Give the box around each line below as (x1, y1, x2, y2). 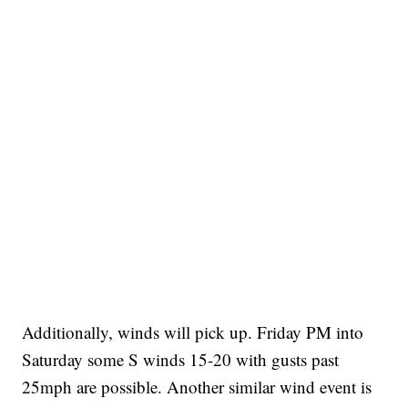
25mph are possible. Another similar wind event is (22, 375, 372, 399)
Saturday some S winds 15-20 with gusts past (22, 348, 340, 372)
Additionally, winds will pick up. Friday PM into (22, 321, 364, 344)
